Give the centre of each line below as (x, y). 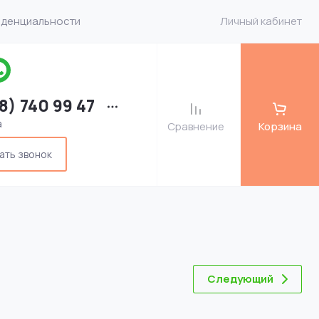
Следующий (240, 279)
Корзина (280, 126)
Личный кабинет (261, 21)
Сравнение (196, 126)
